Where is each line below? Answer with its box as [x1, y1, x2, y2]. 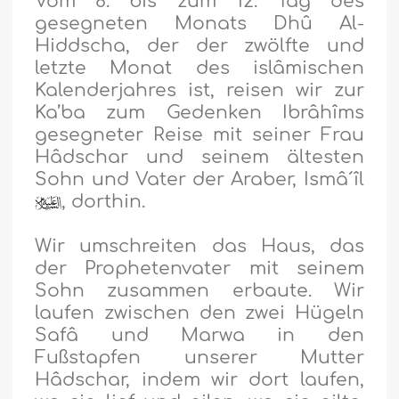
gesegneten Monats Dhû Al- [35, 13, 364, 35]
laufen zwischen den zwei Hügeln [35, 303, 364, 324]
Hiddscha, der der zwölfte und [35, 36, 364, 57]
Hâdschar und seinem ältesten [35, 147, 364, 168]
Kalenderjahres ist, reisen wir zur [35, 80, 364, 102]
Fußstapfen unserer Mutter [35, 347, 364, 369]
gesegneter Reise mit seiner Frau [35, 125, 364, 146]
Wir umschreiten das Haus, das [35, 236, 364, 257]
